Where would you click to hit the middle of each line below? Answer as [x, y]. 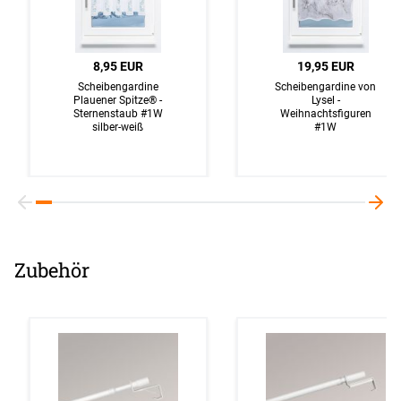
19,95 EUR [326, 66]
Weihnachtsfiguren [325, 113]
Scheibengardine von [326, 86]
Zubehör [52, 269]
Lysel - [325, 99]
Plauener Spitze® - [118, 99]
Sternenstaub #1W [118, 113]
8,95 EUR [118, 66]
